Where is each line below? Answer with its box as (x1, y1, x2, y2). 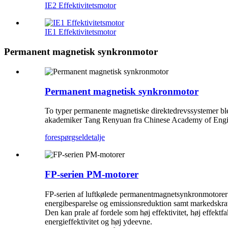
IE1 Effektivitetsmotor (45, 27, 116, 37)
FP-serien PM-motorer (45, 168, 138, 180)
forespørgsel (45, 133, 84, 142)
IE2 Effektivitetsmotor (45, 1, 116, 10)
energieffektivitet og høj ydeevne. (45, 217, 152, 226)
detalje (84, 133, 105, 142)
